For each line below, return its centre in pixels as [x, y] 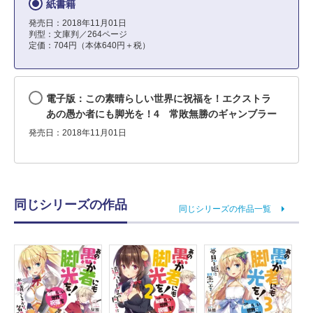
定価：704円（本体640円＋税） [89, 45]
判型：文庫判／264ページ [78, 34]
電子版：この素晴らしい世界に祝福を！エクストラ [163, 99]
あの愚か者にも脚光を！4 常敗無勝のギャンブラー [161, 114]
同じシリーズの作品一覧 [225, 209]
